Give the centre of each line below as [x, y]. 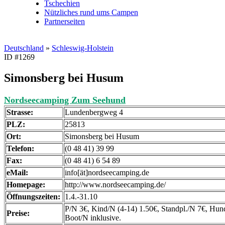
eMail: [17, 173]
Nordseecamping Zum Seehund [65, 100]
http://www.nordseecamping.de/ [115, 185]
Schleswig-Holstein [83, 48]
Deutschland [24, 48]
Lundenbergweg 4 [94, 113]
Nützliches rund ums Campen [91, 12]
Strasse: [20, 113]
